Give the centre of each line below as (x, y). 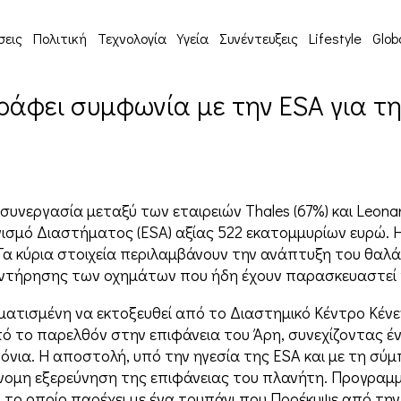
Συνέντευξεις (259, 38)
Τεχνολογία (132, 38)
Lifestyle (335, 38)
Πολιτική (60, 38)
